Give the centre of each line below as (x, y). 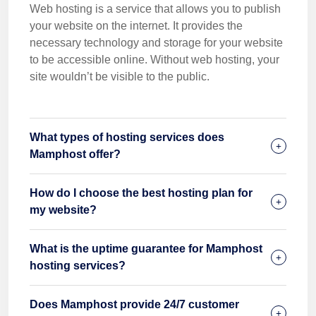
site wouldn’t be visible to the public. (120, 77)
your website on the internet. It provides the (136, 26)
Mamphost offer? (75, 154)
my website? (63, 210)
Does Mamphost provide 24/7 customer (134, 304)
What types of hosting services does (127, 137)
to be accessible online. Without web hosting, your (154, 60)
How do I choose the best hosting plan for (141, 193)
